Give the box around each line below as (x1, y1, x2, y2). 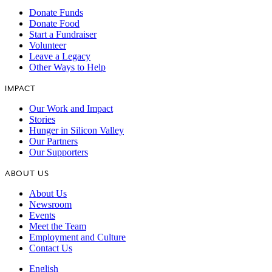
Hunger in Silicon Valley (29, 124, 124, 135)
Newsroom (29, 199, 72, 209)
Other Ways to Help (29, 61, 106, 72)
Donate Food (29, 18, 80, 29)
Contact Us (29, 242, 72, 253)
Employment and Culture (29, 231, 126, 242)
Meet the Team (29, 220, 86, 231)
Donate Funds (29, 7, 83, 18)
